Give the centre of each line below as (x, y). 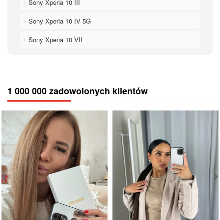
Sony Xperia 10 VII (55, 39)
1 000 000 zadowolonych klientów (78, 91)
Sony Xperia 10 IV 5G (59, 21)
